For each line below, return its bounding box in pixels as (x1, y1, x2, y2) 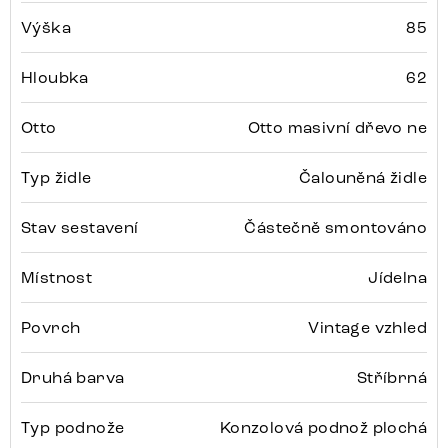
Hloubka (21, 68, 89, 88)
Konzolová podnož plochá (219, 418, 427, 438)
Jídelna (368, 268, 427, 288)
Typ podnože (21, 418, 125, 438)
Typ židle (21, 168, 92, 188)
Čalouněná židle (299, 168, 427, 188)
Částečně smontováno (244, 218, 427, 238)
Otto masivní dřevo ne (247, 118, 427, 138)
